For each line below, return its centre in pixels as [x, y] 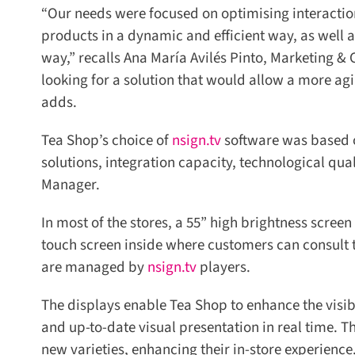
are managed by [88, 267]
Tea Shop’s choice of [101, 140]
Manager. [65, 185]
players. [218, 267]
